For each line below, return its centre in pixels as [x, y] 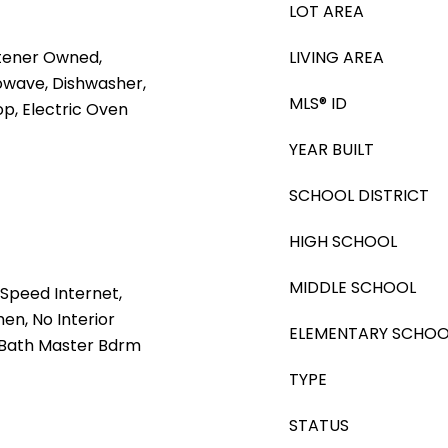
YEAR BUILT [331, 149]
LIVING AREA [336, 57]
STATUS [319, 425]
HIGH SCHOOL [343, 241]
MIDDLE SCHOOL [352, 287]
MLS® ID [318, 103]
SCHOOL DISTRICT [359, 195]
